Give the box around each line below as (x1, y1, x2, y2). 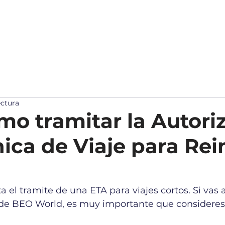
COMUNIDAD (63, 61, 121, 71)
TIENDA (133, 61, 166, 71)
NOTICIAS (10, 61, 52, 71)
